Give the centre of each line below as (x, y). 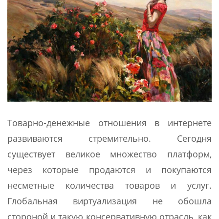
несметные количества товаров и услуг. (109, 186)
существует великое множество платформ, (109, 154)
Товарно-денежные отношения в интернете (109, 123)
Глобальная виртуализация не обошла (109, 201)
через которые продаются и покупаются (109, 170)
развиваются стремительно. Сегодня (109, 139)
